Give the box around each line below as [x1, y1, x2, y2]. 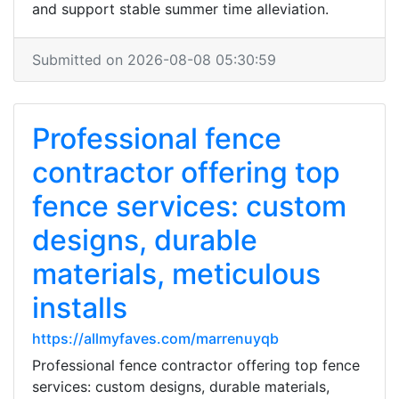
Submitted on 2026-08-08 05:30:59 [32, 51, 276, 69]
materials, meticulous [32, 256, 321, 291]
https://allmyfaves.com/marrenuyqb [32, 330, 279, 347]
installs [32, 290, 127, 325]
